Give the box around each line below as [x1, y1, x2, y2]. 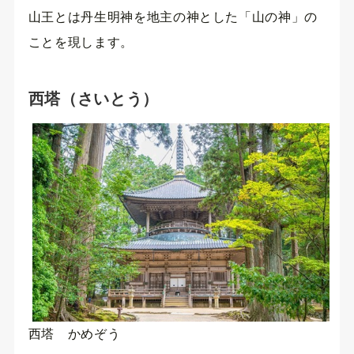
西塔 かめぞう [28, 327, 121, 341]
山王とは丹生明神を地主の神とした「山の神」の [28, 10, 318, 24]
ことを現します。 [28, 36, 134, 50]
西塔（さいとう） [28, 90, 159, 108]
